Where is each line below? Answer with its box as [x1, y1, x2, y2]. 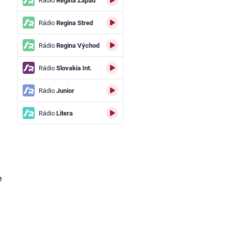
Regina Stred [54, 19, 93, 27]
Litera [54, 109, 73, 117]
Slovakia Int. [54, 64, 92, 72]
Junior [54, 86, 74, 94]
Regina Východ [54, 41, 99, 49]
